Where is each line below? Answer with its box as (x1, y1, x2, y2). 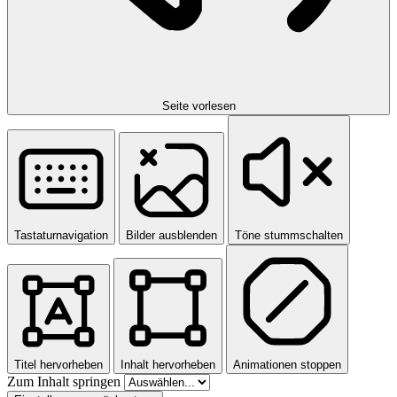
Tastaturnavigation (14, 229, 108, 243)
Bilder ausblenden (126, 229, 217, 243)
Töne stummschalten (235, 229, 343, 243)
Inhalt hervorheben (121, 358, 215, 372)
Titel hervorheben (14, 358, 103, 372)
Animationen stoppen (233, 358, 341, 372)
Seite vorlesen (161, 99, 236, 113)
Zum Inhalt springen (7, 374, 124, 390)
